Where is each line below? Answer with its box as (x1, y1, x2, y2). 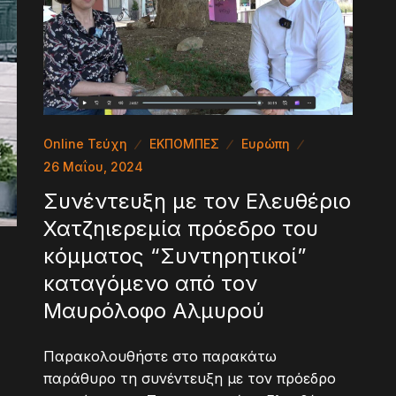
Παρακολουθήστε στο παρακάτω (43, 346, 277, 365)
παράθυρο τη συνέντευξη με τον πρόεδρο (43, 369, 336, 387)
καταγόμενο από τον (43, 270, 257, 296)
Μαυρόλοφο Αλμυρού (43, 297, 264, 324)
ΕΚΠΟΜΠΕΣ (149, 135, 219, 151)
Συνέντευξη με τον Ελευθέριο (43, 187, 351, 214)
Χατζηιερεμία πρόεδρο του (43, 215, 318, 241)
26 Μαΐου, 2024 (43, 158, 143, 174)
